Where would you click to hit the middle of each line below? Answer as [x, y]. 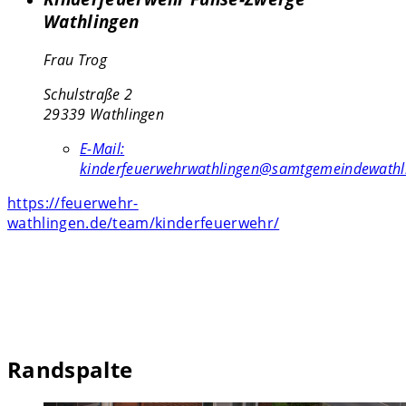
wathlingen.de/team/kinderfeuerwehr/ [144, 222]
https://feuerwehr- [73, 203]
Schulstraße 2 [88, 94]
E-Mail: [102, 148]
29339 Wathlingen [104, 114]
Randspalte [70, 369]
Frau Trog [75, 59]
